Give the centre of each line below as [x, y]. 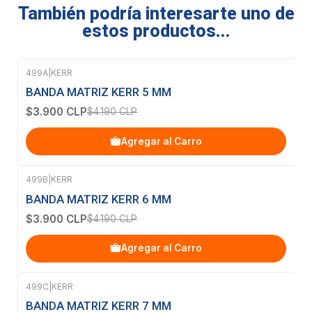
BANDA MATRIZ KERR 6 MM [99, 199]
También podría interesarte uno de [156, 14]
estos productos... [156, 31]
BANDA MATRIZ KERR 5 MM [99, 92]
